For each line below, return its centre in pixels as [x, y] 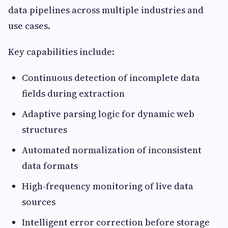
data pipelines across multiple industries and [106, 10]
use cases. [29, 26]
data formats [50, 166]
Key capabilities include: [61, 52]
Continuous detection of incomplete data [111, 78]
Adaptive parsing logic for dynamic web [108, 114]
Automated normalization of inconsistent [112, 150]
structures [45, 130]
